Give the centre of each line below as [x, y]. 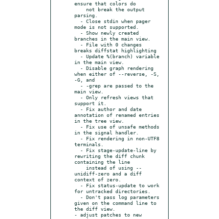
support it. [90, 103]
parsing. [86, 15]
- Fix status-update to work [77, 185]
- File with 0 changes [77, 44]
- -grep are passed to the [77, 85]
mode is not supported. [107, 27]
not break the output [80, 9]
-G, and [85, 79]
